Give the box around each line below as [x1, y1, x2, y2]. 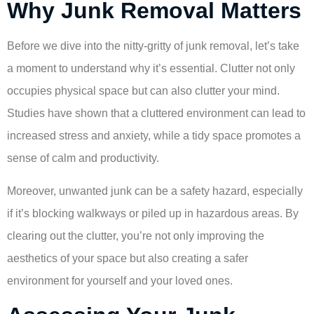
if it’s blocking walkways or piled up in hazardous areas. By [7, 207, 299, 219]
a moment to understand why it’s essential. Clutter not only [7, 62, 295, 75]
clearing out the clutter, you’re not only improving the [7, 229, 264, 242]
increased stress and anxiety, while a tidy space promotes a [7, 130, 301, 142]
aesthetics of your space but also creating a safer [7, 252, 248, 264]
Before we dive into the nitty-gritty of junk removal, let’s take [7, 40, 299, 53]
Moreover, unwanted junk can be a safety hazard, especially [7, 184, 303, 197]
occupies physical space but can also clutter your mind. [7, 85, 280, 97]
